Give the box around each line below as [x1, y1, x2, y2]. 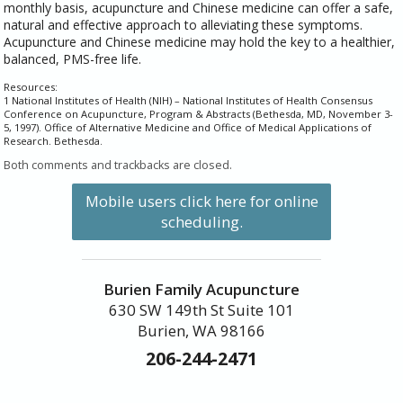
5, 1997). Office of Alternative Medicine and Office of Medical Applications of [4, 121, 372, 135]
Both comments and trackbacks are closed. [4, 157, 233, 174]
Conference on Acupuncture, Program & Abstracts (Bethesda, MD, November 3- [4, 107, 394, 121]
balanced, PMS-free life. [4, 50, 142, 68]
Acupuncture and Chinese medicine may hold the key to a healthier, [4, 33, 396, 51]
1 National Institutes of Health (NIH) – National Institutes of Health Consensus [4, 94, 373, 108]
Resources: [4, 80, 58, 94]
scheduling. [160, 211, 243, 233]
